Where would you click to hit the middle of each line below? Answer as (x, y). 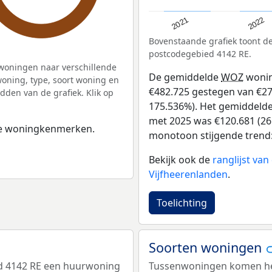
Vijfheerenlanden (188, 175)
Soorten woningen (207, 248)
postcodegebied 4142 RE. (200, 54)
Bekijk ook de (181, 160)
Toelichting (182, 203)
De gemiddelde (185, 77)
